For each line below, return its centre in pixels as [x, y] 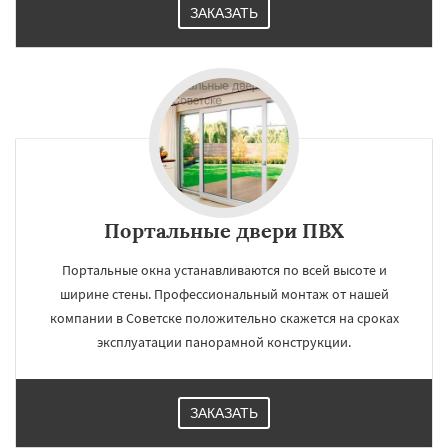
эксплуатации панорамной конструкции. [224, 342]
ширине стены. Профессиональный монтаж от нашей [224, 294]
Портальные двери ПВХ [224, 230]
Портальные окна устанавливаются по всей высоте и [224, 270]
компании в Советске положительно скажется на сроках [224, 318]
